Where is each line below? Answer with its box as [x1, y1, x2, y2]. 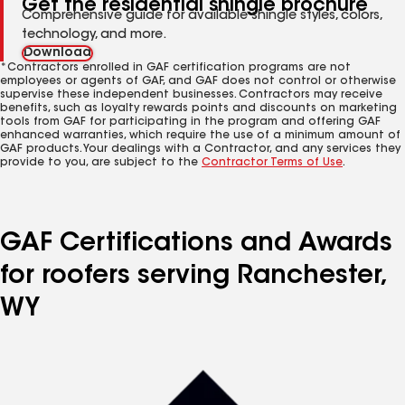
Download [24, 47, 91, 60]
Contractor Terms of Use [202, 157, 343, 168]
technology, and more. [22, 29, 166, 42]
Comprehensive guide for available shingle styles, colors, [22, 10, 381, 23]
